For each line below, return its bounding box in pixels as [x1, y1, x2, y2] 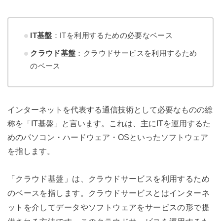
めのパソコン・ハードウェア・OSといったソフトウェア [7, 132, 208, 142]
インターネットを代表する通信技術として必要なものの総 [7, 105, 213, 114]
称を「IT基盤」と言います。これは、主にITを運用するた [7, 118, 211, 128]
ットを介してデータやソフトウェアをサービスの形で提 [7, 203, 210, 212]
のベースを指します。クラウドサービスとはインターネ [7, 188, 210, 198]
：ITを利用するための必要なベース [52, 31, 173, 40]
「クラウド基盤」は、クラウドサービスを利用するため [7, 174, 210, 184]
